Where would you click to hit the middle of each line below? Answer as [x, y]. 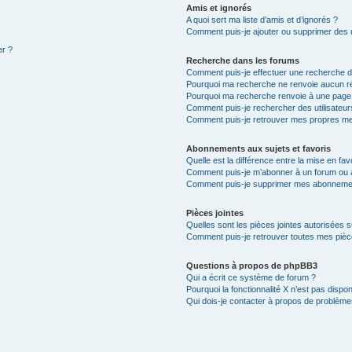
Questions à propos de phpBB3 [251, 266]
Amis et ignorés [218, 8]
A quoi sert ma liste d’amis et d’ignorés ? [262, 20]
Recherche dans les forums [242, 60]
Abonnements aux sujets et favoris [258, 148]
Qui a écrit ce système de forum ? [251, 277]
